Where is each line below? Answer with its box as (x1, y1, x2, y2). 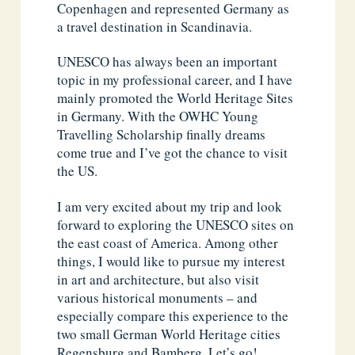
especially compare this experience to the (57, 306, 289, 325)
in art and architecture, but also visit (57, 269, 260, 288)
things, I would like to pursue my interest (57, 251, 286, 270)
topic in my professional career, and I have (57, 71, 293, 90)
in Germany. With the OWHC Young (57, 107, 259, 126)
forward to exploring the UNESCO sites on (57, 215, 295, 234)
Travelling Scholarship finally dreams (57, 125, 266, 144)
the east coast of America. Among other (57, 233, 279, 252)
